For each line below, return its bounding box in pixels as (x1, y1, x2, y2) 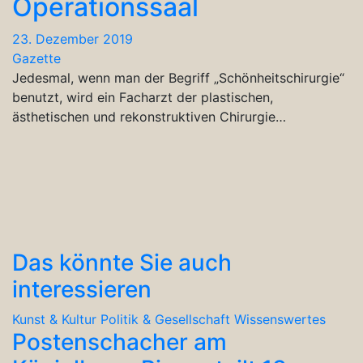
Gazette (12, 49, 61, 66)
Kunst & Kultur (12, 310, 96, 327)
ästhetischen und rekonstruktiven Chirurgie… (12, 108, 286, 125)
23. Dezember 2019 (12, 30, 133, 47)
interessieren (12, 275, 152, 303)
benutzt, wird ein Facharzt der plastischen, (12, 88, 273, 105)
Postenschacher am (12, 327, 227, 356)
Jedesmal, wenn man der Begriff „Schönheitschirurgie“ (12, 69, 344, 86)
